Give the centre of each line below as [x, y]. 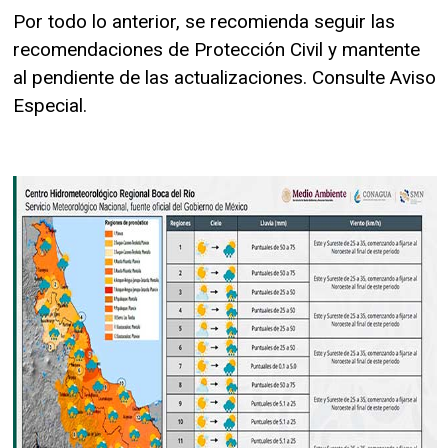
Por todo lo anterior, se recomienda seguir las [204, 21]
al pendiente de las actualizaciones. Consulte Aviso [224, 77]
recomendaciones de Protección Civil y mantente [216, 49]
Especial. [50, 105]
